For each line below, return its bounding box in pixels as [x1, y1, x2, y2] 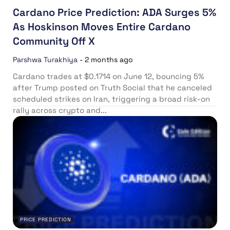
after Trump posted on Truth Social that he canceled [13, 83, 212, 93]
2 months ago [85, 55, 133, 65]
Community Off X [13, 34, 98, 48]
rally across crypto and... [13, 105, 107, 116]
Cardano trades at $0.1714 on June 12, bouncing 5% [13, 71, 204, 82]
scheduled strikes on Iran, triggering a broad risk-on [13, 94, 210, 104]
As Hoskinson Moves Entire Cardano [13, 20, 190, 34]
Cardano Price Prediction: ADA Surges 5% [13, 6, 216, 20]
